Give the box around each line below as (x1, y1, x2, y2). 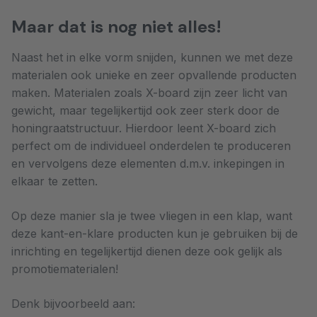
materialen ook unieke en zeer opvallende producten (11, 68, 296, 83)
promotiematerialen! (11, 262, 118, 277)
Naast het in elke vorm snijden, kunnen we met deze (11, 50, 293, 65)
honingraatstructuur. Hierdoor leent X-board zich (11, 121, 276, 136)
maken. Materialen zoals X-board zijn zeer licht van (11, 86, 287, 100)
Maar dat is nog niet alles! (11, 16, 221, 38)
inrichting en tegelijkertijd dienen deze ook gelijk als (11, 244, 282, 259)
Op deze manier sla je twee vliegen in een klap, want (11, 209, 292, 224)
